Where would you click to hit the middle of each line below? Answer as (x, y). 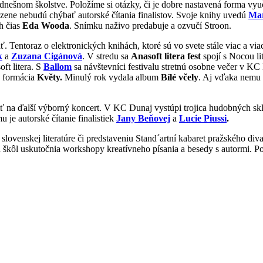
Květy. (50, 77)
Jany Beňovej (143, 118)
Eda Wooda (46, 25)
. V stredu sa (107, 56)
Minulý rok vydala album (112, 77)
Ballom (58, 66)
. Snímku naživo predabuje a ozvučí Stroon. (150, 25)
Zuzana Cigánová (47, 56)
